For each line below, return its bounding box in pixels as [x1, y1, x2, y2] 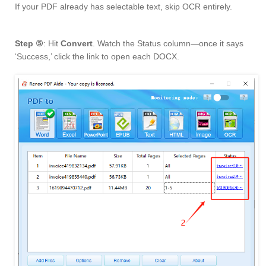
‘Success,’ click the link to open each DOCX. [15, 52, 179, 62]
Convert [61, 39, 93, 49]
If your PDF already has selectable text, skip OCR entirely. [15, 2, 232, 12]
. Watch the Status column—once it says [93, 39, 243, 49]
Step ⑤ [15, 39, 43, 49]
